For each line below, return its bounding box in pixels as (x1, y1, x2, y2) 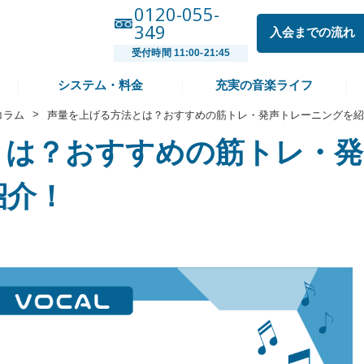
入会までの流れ (270, 25, 356, 40)
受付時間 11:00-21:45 (132, 46, 231, 58)
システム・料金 (57, 78, 143, 92)
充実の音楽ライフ (214, 78, 313, 92)
